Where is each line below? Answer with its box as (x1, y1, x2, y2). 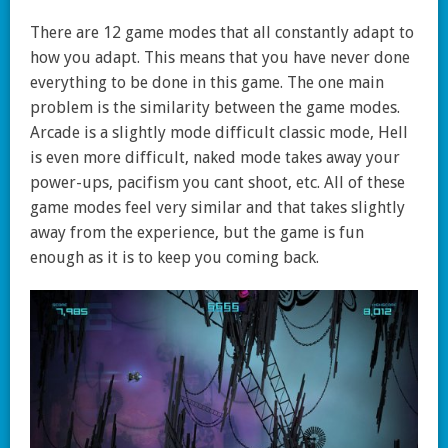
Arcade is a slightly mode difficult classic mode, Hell (30, 123, 408, 143)
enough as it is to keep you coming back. (30, 248, 319, 268)
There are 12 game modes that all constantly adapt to (30, 23, 414, 43)
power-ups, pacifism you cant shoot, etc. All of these (30, 173, 405, 193)
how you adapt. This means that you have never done (30, 48, 410, 68)
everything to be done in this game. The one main (30, 73, 384, 93)
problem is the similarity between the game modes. (30, 98, 400, 118)
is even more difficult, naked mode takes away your (30, 148, 400, 168)
